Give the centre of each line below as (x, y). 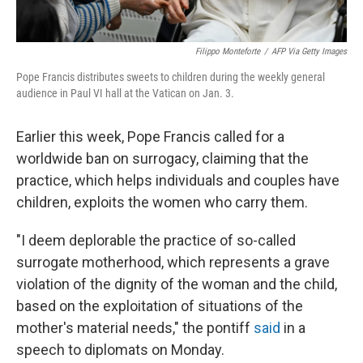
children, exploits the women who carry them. (162, 203)
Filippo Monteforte (228, 52)
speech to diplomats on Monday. (120, 350)
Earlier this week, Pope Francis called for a (150, 137)
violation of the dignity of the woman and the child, (177, 284)
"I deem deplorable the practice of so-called (156, 241)
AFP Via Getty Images (309, 52)
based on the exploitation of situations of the (160, 306)
